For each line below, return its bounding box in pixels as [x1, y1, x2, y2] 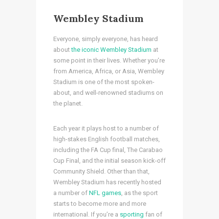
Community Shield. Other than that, [53, 167, 150, 175]
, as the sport [121, 189, 158, 197]
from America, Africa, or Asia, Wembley [53, 67, 164, 75]
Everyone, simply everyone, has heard [53, 35, 158, 43]
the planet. [53, 99, 84, 107]
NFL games [89, 189, 121, 197]
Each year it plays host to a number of [53, 124, 159, 132]
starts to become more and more [53, 199, 146, 207]
